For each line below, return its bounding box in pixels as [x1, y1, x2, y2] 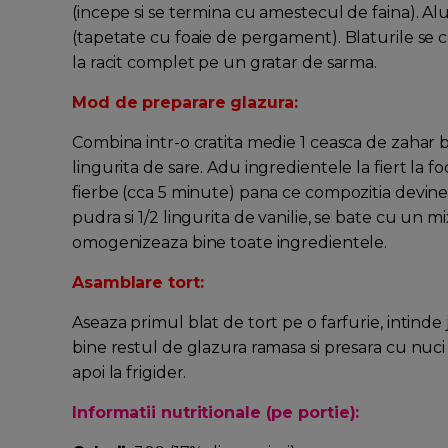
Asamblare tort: [72, 273, 204, 293]
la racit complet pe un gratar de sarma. [72, 53, 378, 73]
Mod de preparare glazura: [72, 93, 298, 113]
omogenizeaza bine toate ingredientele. [72, 233, 388, 253]
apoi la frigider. [72, 363, 187, 383]
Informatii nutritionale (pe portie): [72, 403, 360, 423]
